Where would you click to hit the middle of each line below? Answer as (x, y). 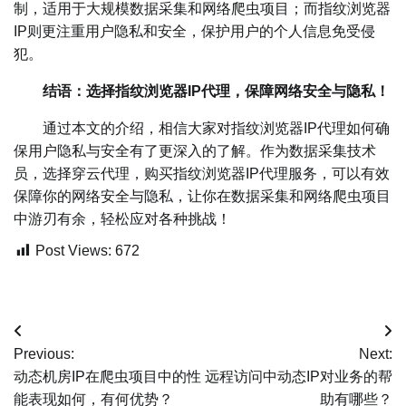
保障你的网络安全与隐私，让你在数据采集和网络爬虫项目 (202, 196)
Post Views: (73, 250)
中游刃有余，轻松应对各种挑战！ (122, 218)
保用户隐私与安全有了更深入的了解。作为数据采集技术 (195, 150)
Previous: (44, 353)
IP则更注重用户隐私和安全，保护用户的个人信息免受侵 (194, 31)
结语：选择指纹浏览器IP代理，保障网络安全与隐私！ (216, 91)
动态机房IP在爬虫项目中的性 (107, 376)
